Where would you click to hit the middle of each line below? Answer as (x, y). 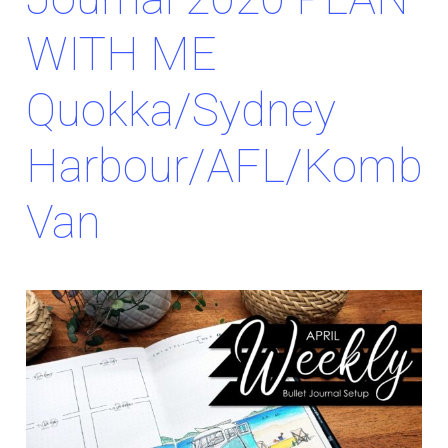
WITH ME (121, 54)
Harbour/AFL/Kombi (229, 166)
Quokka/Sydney (180, 110)
